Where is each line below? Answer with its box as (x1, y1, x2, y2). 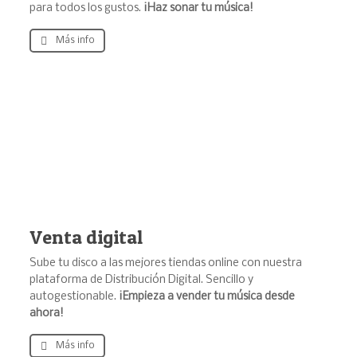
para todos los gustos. (29, 2, 143, 15)
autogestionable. (29, 291, 119, 304)
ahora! (29, 308, 64, 320)
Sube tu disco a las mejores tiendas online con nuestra (29, 257, 302, 270)
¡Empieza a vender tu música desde (118, 291, 295, 304)
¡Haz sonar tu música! (143, 2, 253, 15)
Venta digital (29, 226, 143, 249)
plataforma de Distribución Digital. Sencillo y (29, 274, 253, 287)
